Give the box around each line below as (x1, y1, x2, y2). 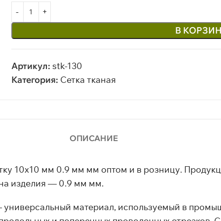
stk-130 (52, 60, 82, 72)
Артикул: (11, 60, 52, 72)
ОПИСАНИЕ (70, 133, 118, 143)
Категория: (11, 74, 58, 85)
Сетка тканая (60, 74, 116, 85)
